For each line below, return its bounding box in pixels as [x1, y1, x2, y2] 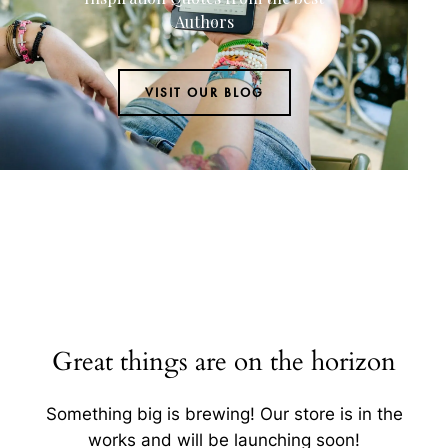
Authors [174, 11, 234, 33]
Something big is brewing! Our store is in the [45, 404, 403, 425]
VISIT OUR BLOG [144, 84, 264, 102]
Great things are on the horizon [52, 344, 396, 380]
